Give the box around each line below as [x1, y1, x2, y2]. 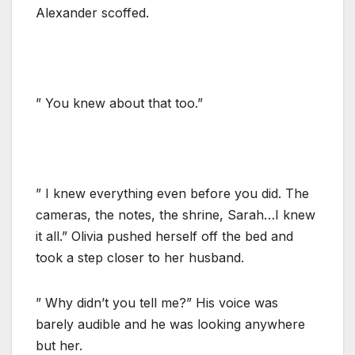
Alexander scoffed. [36, 4, 149, 21]
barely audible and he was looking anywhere [36, 315, 305, 332]
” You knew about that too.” [36, 94, 203, 111]
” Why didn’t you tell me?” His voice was [36, 294, 278, 311]
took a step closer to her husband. [36, 249, 244, 265]
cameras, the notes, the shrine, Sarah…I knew [36, 206, 315, 223]
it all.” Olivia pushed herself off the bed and [36, 227, 293, 244]
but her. [36, 337, 82, 353]
